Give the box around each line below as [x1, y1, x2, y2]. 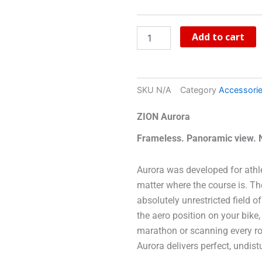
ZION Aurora [137, 111, 190, 123]
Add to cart [192, 30, 245, 43]
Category [180, 85, 216, 95]
